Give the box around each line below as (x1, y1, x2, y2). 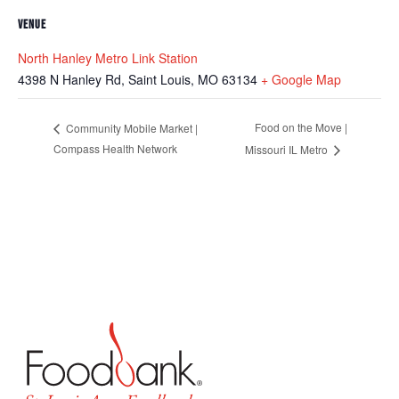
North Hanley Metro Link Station (18, 48, 198, 67)
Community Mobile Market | (63, 119, 198, 135)
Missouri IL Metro (244, 141, 330, 157)
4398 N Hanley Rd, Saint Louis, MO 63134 (18, 69, 257, 88)
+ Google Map (261, 69, 341, 88)
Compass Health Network (53, 141, 177, 157)
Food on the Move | (254, 119, 347, 135)
